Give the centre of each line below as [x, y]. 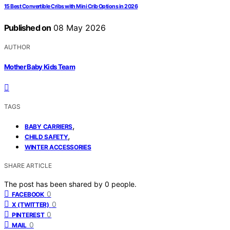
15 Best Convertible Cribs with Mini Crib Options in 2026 [71, 7]
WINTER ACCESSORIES [58, 147]
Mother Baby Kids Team [40, 66]
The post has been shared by [54, 184]
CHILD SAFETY [46, 137]
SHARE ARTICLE [28, 165]
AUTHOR [17, 47]
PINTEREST [28, 215]
